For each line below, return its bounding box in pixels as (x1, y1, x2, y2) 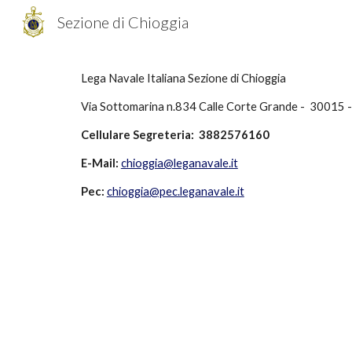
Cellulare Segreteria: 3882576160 (80, 128, 269, 141)
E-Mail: (80, 156, 119, 170)
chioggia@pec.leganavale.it (106, 185, 244, 198)
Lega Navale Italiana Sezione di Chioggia (80, 71, 286, 85)
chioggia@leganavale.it (120, 156, 238, 170)
